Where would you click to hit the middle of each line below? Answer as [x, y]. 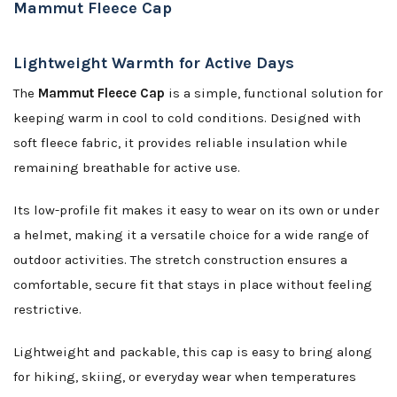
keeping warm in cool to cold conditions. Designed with [187, 118]
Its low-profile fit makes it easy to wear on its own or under [196, 210]
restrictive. [47, 310]
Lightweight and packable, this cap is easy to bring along [193, 352]
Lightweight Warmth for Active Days [154, 63]
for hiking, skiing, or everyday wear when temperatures [185, 377]
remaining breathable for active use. [127, 168]
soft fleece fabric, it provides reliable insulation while [180, 143]
